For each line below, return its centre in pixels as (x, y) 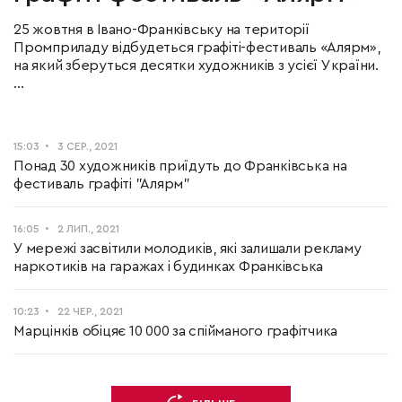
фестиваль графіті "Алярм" (102, 184)
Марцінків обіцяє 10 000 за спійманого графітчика (175, 331)
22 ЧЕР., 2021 (90, 311)
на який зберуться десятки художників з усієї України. (196, 66)
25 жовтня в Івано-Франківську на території (162, 30)
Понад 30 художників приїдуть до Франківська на (180, 166)
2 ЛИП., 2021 (88, 229)
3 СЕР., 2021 (87, 146)
